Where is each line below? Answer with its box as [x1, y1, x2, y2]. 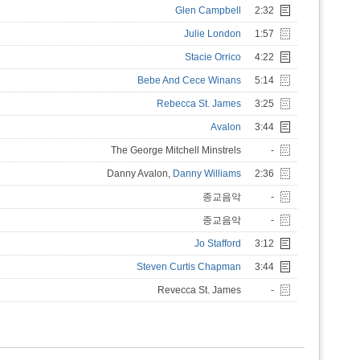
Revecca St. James [157, 284, 241, 296]
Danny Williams [173, 168, 241, 179]
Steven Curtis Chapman [137, 261, 241, 272]
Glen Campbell [175, 5, 241, 16]
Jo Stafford [194, 238, 241, 249]
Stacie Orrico [185, 51, 241, 63]
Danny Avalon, [107, 168, 173, 179]
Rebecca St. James [157, 98, 241, 109]
